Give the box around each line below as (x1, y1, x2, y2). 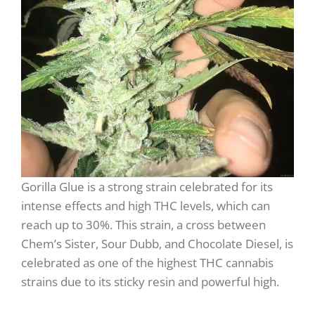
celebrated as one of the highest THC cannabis (21, 254, 274, 271)
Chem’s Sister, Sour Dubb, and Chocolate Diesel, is (21, 235, 293, 252)
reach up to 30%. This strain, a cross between (21, 216, 266, 233)
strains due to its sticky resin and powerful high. (21, 273, 279, 290)
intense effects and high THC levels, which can (21, 197, 270, 214)
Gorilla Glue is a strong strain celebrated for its (21, 178, 273, 195)
